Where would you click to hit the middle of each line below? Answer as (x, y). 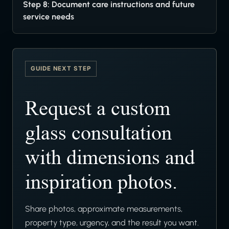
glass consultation (98, 133)
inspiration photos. (101, 182)
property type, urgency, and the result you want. (112, 223)
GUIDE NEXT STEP (61, 69)
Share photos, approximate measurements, (104, 209)
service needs (49, 17)
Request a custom (98, 109)
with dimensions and (110, 158)
